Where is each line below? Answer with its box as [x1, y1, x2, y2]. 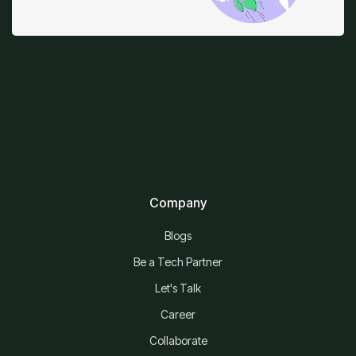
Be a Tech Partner [133, 254, 222, 269]
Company [149, 194, 207, 211]
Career [161, 307, 195, 321]
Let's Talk [155, 281, 201, 295]
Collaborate [149, 333, 207, 347]
